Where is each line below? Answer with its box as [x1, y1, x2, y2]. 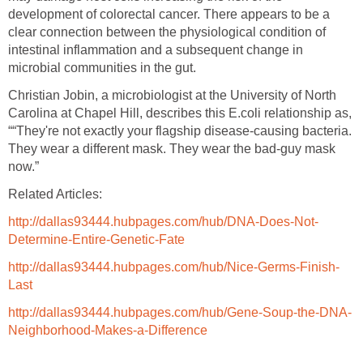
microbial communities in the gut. [8, 61, 196, 75]
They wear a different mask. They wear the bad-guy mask [8, 142, 335, 156]
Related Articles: [8, 187, 102, 202]
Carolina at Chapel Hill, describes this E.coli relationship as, [8, 106, 352, 121]
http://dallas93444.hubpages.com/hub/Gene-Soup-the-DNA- [8, 305, 352, 320]
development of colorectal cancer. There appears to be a [8, 7, 330, 22]
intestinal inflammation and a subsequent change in [8, 43, 303, 58]
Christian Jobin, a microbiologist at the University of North [8, 88, 336, 103]
